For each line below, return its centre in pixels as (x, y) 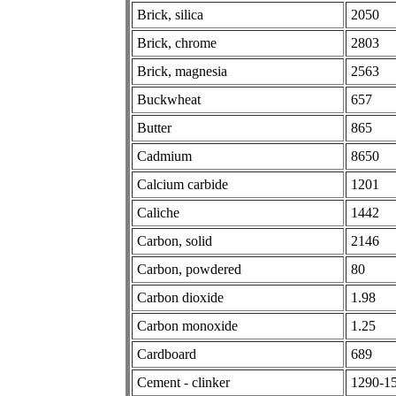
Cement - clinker (183, 382)
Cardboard (167, 354)
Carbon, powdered (189, 269)
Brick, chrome (177, 42)
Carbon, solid (175, 240)
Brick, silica (170, 14)
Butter (154, 127)
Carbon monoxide (187, 325)
